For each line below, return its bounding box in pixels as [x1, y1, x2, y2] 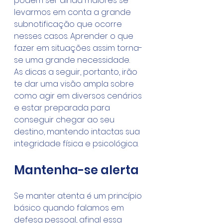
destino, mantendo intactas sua [14, 126, 142, 137]
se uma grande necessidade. [14, 54, 130, 66]
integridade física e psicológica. [14, 138, 138, 149]
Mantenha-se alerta [14, 162, 139, 178]
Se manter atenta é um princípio [14, 190, 144, 202]
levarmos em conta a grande [14, 6, 133, 18]
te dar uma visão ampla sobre [14, 78, 136, 90]
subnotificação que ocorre [14, 18, 124, 30]
